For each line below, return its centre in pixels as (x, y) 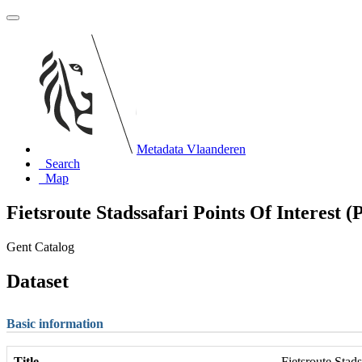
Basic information (55, 323)
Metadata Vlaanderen (191, 149)
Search (63, 164)
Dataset (38, 281)
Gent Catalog (40, 246)
